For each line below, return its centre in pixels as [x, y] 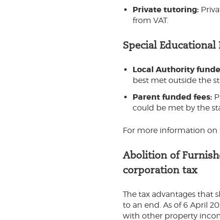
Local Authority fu [169, 69]
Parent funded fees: [173, 97]
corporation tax [160, 170]
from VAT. [151, 20]
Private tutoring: [166, 10]
